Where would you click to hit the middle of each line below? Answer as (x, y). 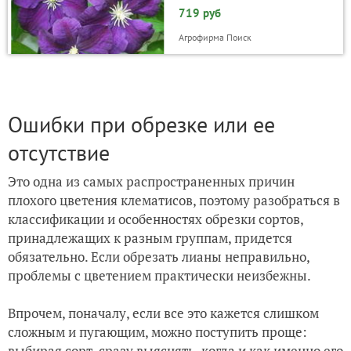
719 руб (199, 13)
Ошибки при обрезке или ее (141, 124)
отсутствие (59, 152)
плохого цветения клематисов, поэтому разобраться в (174, 200)
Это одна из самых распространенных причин (151, 181)
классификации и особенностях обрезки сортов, (156, 219)
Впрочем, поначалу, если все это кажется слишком (163, 313)
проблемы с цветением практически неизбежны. (161, 275)
